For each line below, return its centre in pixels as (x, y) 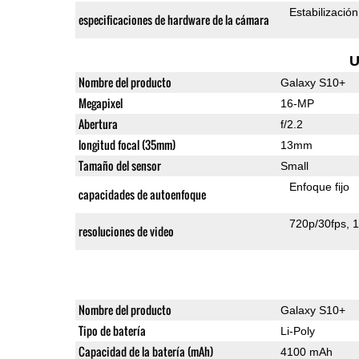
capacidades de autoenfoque (142, 194)
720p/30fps (318, 223)
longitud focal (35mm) (127, 144)
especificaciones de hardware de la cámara (173, 19)
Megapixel (100, 103)
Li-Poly (297, 331)
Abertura (98, 123)
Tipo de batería (112, 330)
